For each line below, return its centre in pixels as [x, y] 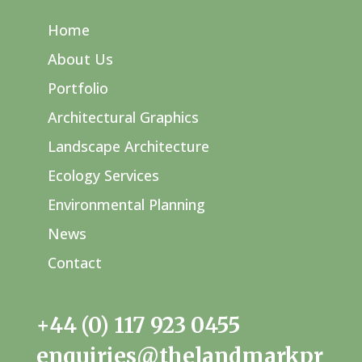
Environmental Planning [126, 204]
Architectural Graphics [123, 117]
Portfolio [78, 88]
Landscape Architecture [128, 146]
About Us [80, 59]
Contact [74, 263]
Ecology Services [103, 175]
